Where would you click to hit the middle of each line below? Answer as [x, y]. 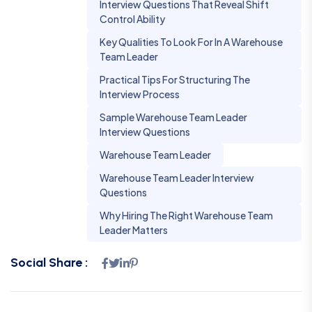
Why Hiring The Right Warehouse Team [186, 216]
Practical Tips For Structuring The [175, 80]
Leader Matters [134, 230]
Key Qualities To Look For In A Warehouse [191, 42]
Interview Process [140, 94]
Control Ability [132, 19]
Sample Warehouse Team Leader [173, 117]
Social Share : [49, 263]
